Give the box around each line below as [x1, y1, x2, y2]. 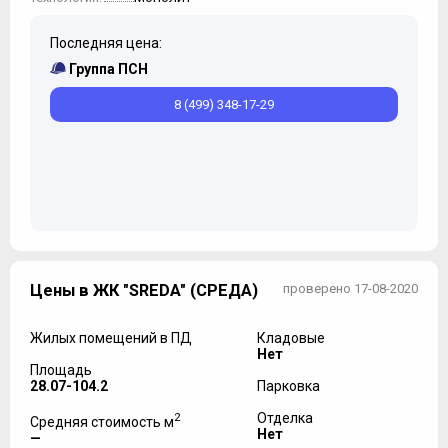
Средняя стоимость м [30, 413, 174, 430]
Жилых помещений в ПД [30, 329, 192, 346]
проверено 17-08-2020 [283, 280, 418, 296]
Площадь [30, 361, 92, 378]
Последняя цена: [50, 34, 162, 51]
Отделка [256, 409, 313, 426]
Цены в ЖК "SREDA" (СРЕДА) [30, 280, 258, 300]
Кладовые [256, 329, 325, 346]
